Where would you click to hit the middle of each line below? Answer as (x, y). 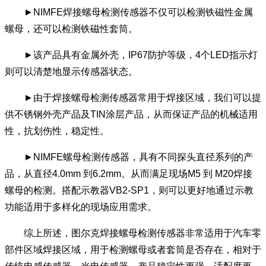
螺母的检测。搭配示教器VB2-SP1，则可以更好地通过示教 (129, 190)
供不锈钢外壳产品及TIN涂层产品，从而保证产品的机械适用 (131, 114)
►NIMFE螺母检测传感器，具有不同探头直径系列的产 (129, 157)
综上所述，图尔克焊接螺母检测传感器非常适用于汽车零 (133, 233)
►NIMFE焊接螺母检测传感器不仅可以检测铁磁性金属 (129, 12)
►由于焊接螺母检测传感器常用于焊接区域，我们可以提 (133, 98)
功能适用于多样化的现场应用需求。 (81, 207)
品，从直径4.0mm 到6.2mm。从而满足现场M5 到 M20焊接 (129, 174)
